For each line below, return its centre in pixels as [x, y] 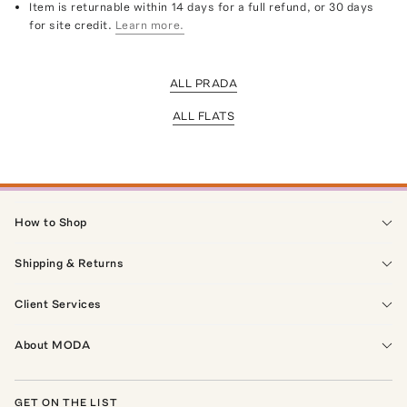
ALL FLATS [203, 115]
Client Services [58, 303]
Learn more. [149, 25]
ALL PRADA [203, 83]
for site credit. [71, 25]
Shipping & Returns [69, 263]
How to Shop [51, 222]
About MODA [53, 344]
